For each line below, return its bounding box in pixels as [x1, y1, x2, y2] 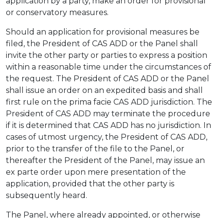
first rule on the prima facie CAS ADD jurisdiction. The [6, 97, 212, 107]
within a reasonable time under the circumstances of [6, 62, 211, 72]
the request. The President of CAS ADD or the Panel [6, 74, 209, 83]
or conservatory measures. [6, 8, 110, 17]
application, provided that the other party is [6, 179, 174, 188]
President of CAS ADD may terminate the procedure [6, 109, 210, 118]
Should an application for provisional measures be [6, 27, 200, 36]
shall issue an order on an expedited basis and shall [6, 86, 203, 95]
